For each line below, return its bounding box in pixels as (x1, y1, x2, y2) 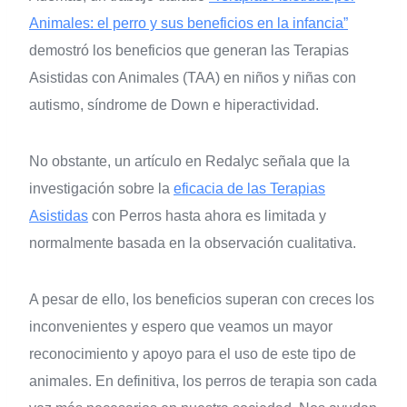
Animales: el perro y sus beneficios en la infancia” (29, 15, 348, 32)
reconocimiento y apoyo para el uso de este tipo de (29, 346, 356, 362)
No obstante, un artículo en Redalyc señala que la (29, 154, 350, 170)
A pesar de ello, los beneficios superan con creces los (29, 292, 374, 308)
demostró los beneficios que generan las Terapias (29, 43, 349, 59)
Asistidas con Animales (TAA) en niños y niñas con (29, 70, 356, 86)
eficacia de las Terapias (174, 181, 325, 197)
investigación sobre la (29, 181, 174, 197)
